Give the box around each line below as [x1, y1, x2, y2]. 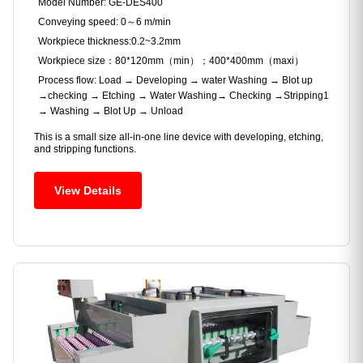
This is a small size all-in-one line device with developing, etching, [34, 131, 323, 143]
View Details [54, 184, 122, 198]
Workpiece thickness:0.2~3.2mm [38, 36, 181, 48]
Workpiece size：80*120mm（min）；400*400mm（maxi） [38, 55, 304, 67]
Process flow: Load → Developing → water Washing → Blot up [38, 75, 313, 87]
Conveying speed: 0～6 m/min [38, 16, 171, 28]
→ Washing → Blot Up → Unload [38, 105, 183, 117]
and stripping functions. [34, 143, 136, 156]
